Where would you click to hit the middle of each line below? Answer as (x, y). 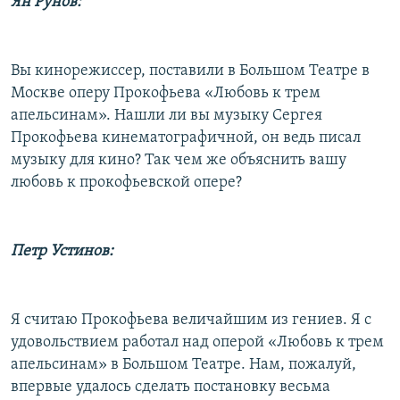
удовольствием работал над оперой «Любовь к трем (197, 342)
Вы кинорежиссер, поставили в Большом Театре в (190, 71)
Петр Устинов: (62, 251)
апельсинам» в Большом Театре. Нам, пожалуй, (183, 364)
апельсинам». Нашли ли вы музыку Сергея (167, 115)
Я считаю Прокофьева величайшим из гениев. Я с (191, 320)
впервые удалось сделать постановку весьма (171, 387)
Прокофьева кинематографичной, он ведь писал (186, 137)
